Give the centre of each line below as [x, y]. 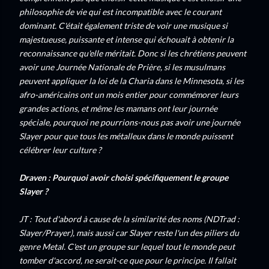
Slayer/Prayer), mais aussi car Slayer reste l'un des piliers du [129, 233]
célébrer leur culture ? [60, 150]
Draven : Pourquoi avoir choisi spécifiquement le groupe [124, 177]
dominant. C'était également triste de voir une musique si [123, 26]
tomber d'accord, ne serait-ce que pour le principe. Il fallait [128, 260]
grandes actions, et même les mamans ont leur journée [118, 108]
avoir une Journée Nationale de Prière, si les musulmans [122, 67]
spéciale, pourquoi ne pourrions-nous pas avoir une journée [130, 122]
